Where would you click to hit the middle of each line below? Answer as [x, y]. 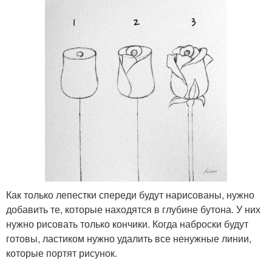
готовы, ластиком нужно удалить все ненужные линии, [129, 238]
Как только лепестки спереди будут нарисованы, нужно [130, 194]
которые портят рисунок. [62, 253]
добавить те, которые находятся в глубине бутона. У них [133, 209]
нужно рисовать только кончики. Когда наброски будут [127, 223]
